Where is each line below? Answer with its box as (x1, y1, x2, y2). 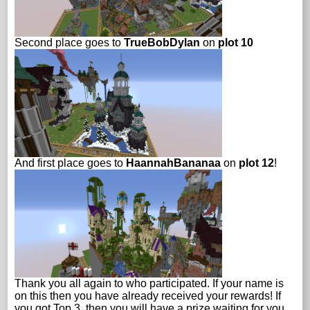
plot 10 (215, 36, 254, 48)
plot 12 (239, 156, 275, 169)
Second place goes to (15, 36, 125, 48)
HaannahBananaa (126, 156, 221, 169)
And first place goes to (15, 156, 127, 169)
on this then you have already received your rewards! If (15, 289, 282, 302)
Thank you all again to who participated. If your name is (15, 277, 284, 289)
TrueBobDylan (124, 36, 201, 48)
